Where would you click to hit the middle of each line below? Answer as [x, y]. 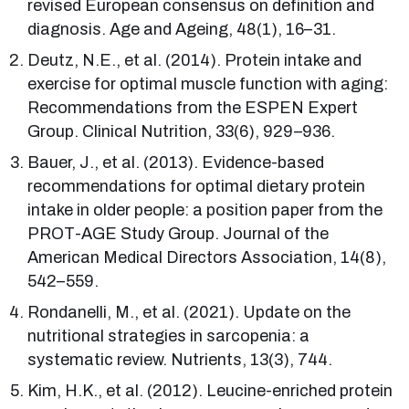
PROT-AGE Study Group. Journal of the [178, 233]
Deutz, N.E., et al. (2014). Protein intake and [195, 60]
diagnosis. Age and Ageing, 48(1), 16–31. [182, 29]
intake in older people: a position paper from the [205, 210]
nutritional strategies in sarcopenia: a [169, 336]
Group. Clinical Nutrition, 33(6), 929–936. [182, 131]
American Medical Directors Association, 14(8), [207, 257]
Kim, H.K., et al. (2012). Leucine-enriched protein [210, 390]
